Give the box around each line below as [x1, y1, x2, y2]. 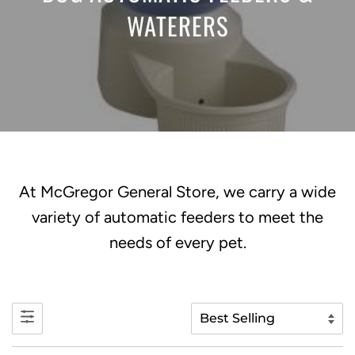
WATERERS [126, 6, 229, 44]
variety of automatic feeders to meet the [32, 208, 323, 227]
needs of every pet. [109, 233, 246, 253]
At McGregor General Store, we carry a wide [19, 182, 336, 202]
